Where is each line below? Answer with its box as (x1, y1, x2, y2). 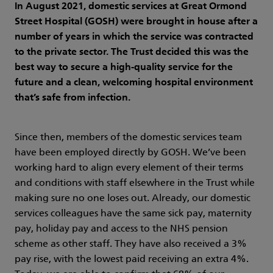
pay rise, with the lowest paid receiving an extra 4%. (15, 255, 249, 265)
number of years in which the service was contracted (15, 32, 253, 43)
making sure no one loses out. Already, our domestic (15, 194, 250, 204)
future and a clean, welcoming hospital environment (15, 78, 253, 88)
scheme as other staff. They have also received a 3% (15, 239, 247, 250)
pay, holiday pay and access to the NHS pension (15, 224, 228, 235)
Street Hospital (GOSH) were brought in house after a (15, 17, 258, 27)
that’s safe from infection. (15, 93, 130, 104)
